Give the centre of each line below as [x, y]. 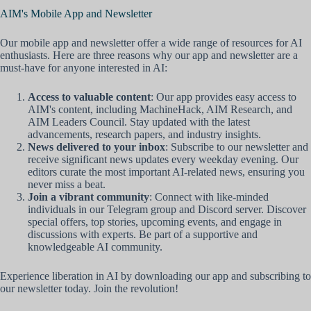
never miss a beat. [67, 185]
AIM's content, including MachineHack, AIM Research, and [160, 110]
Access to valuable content [89, 97]
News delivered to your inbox [96, 147]
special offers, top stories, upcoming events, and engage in [155, 222]
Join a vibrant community [89, 197]
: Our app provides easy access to [224, 97]
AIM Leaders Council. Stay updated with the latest [139, 122]
